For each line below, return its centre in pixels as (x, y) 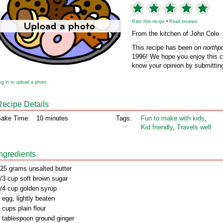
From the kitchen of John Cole (175, 34)
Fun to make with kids (173, 118)
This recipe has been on (167, 48)
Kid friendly (157, 127)
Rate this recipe (148, 21)
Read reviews (183, 21)
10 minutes (52, 118)
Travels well (194, 127)
